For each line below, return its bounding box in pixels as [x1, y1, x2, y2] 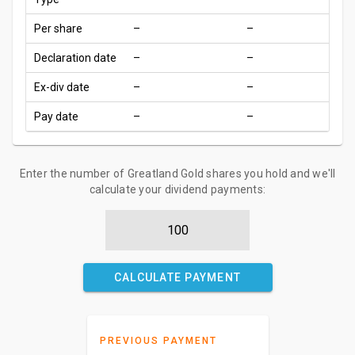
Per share [34, 22, 82, 35]
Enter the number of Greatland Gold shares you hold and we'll [19, 167, 336, 180]
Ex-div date [34, 81, 90, 94]
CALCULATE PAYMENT [113, 271, 242, 284]
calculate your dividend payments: [89, 183, 266, 196]
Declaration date [34, 52, 116, 64]
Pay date [34, 110, 78, 123]
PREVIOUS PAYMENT [99, 335, 217, 346]
